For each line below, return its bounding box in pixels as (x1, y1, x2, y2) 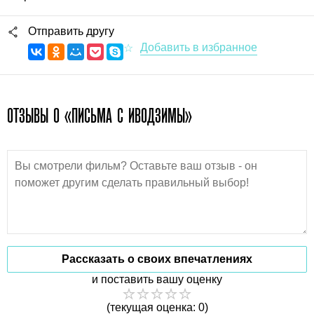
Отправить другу (28, 25, 114, 37)
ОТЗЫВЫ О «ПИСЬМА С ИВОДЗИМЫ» (7, 104, 192, 127)
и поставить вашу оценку (92, 273, 222, 285)
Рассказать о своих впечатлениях (62, 252, 252, 265)
